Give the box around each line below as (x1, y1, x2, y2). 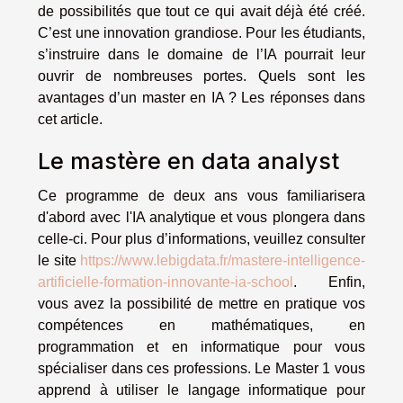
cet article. (38, 112, 103, 128)
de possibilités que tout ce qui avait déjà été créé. (38, 4, 365, 20)
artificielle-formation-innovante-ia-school (38, 274, 293, 291)
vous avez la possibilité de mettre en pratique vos (38, 296, 365, 312)
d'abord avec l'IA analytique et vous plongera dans (38, 210, 365, 226)
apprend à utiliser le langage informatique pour (38, 382, 365, 399)
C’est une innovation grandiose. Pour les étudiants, (38, 25, 365, 41)
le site (38, 253, 80, 269)
